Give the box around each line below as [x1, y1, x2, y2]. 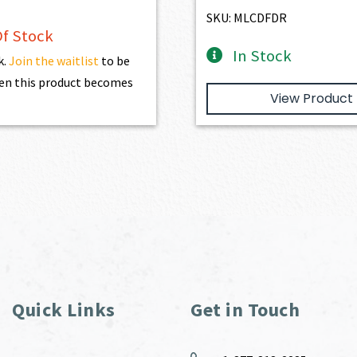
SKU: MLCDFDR [206, 9, 288, 25]
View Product [270, 88, 354, 108]
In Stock [232, 45, 292, 66]
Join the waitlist [8, 52, 99, 69]
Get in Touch [190, 296, 300, 322]
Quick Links [12, 296, 116, 322]
